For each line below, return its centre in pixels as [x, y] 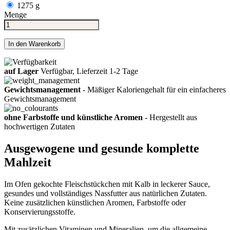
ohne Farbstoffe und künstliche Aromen [73, 117]
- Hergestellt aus [170, 117]
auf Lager [21, 71]
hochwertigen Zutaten [40, 126]
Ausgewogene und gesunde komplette [102, 148]
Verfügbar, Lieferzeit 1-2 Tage [88, 71]
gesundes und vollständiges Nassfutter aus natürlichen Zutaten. [106, 193]
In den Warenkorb [34, 44]
